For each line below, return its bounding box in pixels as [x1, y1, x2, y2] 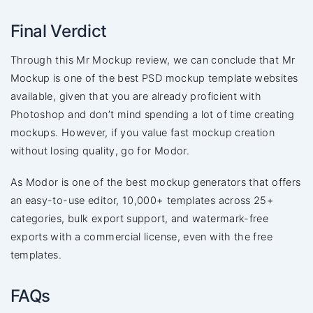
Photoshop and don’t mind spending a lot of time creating [10, 108, 295, 122]
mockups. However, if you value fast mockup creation [10, 126, 275, 140]
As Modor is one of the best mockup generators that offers [10, 175, 301, 189]
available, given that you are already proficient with [10, 90, 261, 103]
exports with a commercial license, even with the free [10, 230, 272, 243]
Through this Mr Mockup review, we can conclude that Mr [10, 54, 296, 67]
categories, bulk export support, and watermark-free [10, 212, 269, 225]
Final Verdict [10, 20, 107, 41]
